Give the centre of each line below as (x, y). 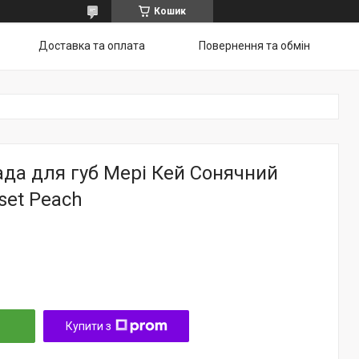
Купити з (88, 326)
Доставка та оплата (92, 46)
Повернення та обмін (254, 46)
